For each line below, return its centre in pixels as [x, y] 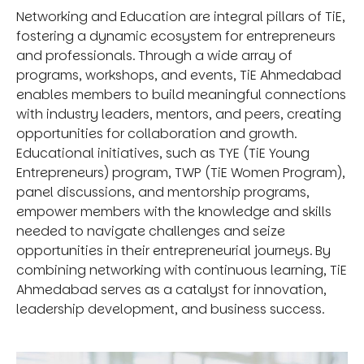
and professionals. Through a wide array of [154, 55]
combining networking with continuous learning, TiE [182, 270]
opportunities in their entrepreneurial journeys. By [173, 250]
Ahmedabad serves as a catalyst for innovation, [171, 289]
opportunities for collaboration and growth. [156, 133]
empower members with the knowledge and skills [174, 211]
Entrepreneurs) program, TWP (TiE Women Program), [181, 172]
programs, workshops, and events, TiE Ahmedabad [179, 75]
